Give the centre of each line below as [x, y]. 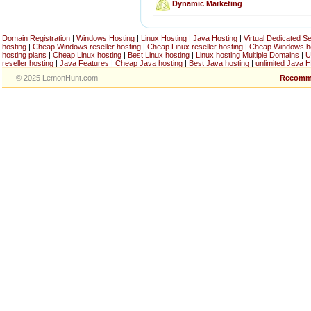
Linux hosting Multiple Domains [247, 55]
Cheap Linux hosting [87, 55]
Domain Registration [36, 38]
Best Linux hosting [160, 55]
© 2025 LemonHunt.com [57, 78]
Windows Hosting [106, 38]
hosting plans [24, 55]
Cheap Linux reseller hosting [195, 47]
